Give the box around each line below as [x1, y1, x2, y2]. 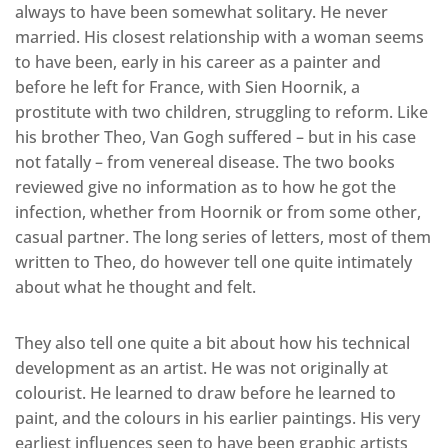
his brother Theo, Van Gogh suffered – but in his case [15, 125, 416, 148]
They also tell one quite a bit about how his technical [15, 331, 410, 354]
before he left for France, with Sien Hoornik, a [15, 75, 360, 98]
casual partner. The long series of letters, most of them [15, 225, 431, 248]
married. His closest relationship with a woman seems [15, 25, 424, 48]
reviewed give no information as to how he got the [15, 175, 396, 198]
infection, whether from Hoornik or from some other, [15, 200, 421, 223]
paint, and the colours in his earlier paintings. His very [15, 406, 420, 429]
